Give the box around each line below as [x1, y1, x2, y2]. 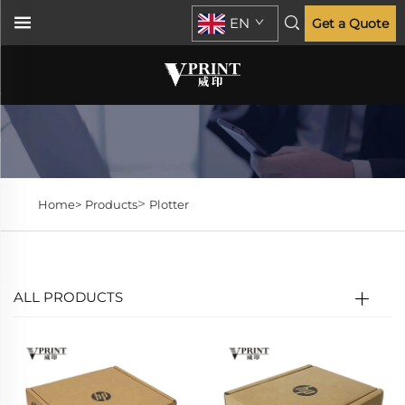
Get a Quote [312, 15, 389, 32]
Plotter [148, 197, 189, 212]
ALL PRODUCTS [14, 288, 123, 306]
